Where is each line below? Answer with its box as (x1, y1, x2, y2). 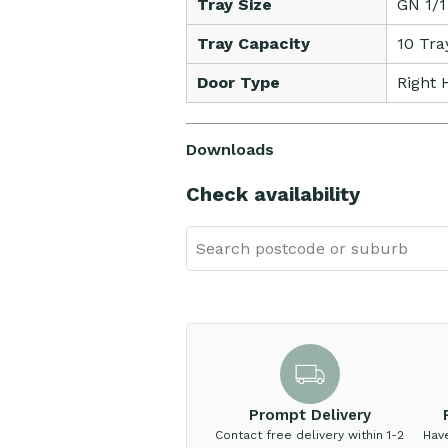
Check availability (185, 182, 360, 207)
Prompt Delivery (248, 406, 371, 425)
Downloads (185, 140, 274, 160)
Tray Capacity (196, 34, 310, 54)
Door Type (196, 73, 280, 93)
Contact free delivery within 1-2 (215, 428, 405, 443)
